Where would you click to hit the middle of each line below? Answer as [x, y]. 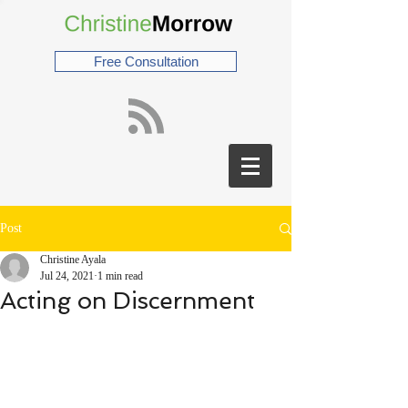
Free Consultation [146, 61]
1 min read [120, 276]
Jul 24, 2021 [67, 276]
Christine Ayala [73, 260]
